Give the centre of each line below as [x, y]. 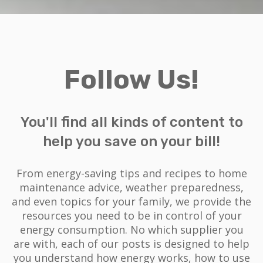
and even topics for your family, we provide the [131, 201]
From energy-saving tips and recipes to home [131, 173]
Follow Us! [131, 79]
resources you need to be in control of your [131, 215]
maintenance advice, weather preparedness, [131, 187]
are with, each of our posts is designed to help [131, 243]
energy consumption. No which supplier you [131, 229]
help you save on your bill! [131, 141]
